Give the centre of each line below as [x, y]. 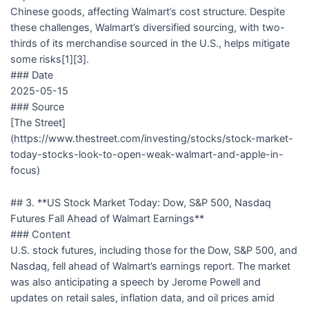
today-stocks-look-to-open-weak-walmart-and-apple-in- [147, 155]
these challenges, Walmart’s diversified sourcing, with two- [147, 28]
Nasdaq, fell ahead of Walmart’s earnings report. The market [150, 266]
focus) [25, 171]
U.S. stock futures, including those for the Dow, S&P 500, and [153, 250]
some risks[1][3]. [49, 60]
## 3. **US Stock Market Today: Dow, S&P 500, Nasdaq [140, 202]
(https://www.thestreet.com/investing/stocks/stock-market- [151, 139]
